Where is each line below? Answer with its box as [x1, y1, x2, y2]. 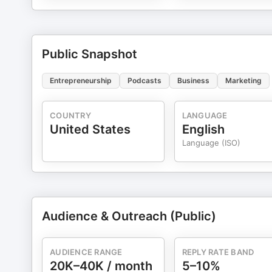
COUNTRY [50, 110, 91, 120]
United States [50, 122, 131, 137]
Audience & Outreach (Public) [42, 209, 216, 223]
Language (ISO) [182, 138, 240, 148]
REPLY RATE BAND [182, 247, 254, 257]
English [182, 122, 225, 137]
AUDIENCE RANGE [50, 247, 123, 257]
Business [177, 76, 209, 85]
